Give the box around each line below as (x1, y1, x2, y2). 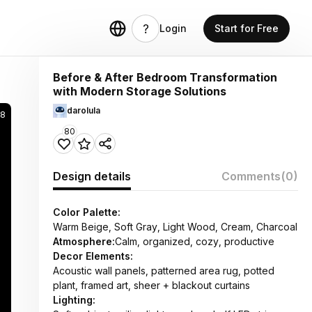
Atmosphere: (53, 235, 115, 247)
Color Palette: (53, 206, 120, 218)
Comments (221, 169, 281, 183)
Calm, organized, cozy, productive (115, 235, 274, 247)
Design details (53, 169, 131, 183)
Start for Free (214, 22, 279, 34)
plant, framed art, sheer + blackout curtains (53, 279, 250, 291)
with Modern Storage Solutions (53, 84, 226, 98)
